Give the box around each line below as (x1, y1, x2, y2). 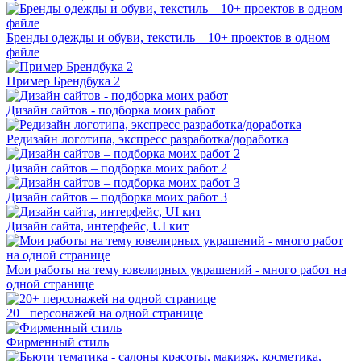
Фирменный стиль (6, 335, 109, 350)
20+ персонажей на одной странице (6, 306, 203, 321)
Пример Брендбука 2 (6, 74, 120, 89)
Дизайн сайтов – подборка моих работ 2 (6, 161, 227, 176)
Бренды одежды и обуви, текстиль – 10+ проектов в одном (6, 31, 330, 45)
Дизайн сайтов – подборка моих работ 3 (6, 190, 227, 205)
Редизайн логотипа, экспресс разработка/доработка (6, 132, 288, 147)
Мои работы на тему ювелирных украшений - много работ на (6, 263, 346, 277)
